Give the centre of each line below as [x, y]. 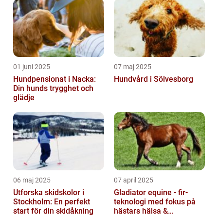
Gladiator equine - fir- [151, 193]
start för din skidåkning [53, 211]
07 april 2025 [134, 180]
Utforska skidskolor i [49, 193]
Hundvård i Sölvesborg [154, 79]
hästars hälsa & [141, 211]
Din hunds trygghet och [53, 89]
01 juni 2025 [32, 67]
